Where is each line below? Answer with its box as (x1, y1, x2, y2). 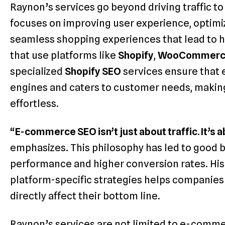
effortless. (10, 97, 59, 110)
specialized (10, 65, 65, 78)
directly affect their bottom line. (10, 190, 160, 202)
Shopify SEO (65, 65, 121, 78)
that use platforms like (10, 49, 118, 62)
